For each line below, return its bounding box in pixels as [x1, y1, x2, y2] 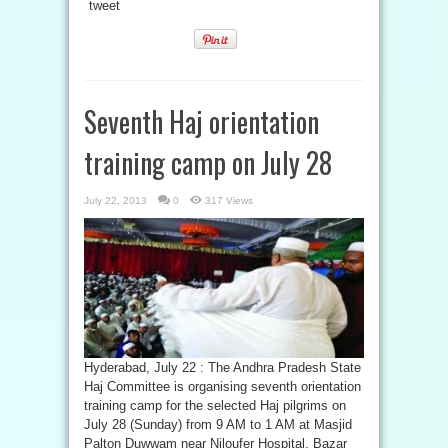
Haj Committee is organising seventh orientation [84, 379, 361, 394]
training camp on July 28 [84, 142, 332, 183]
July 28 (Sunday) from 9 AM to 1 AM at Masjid [84, 417, 352, 432]
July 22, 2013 [84, 195, 147, 206]
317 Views [205, 195, 253, 206]
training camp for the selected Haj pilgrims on [84, 398, 346, 413]
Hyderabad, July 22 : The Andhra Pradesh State [84, 360, 361, 375]
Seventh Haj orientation [84, 101, 319, 142]
